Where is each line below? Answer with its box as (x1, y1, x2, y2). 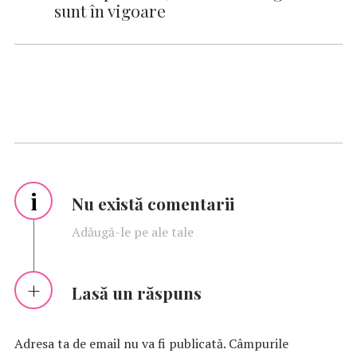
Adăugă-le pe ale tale (72, 223, 194, 241)
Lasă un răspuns (71, 281, 202, 304)
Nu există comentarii (72, 192, 234, 215)
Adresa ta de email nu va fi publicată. (14, 335, 226, 353)
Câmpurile (229, 335, 288, 353)
